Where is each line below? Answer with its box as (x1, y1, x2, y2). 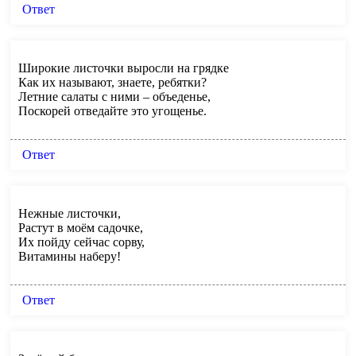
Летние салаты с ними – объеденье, (18, 89, 211, 103)
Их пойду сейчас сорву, (18, 234, 145, 249)
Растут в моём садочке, (18, 220, 143, 234)
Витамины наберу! (18, 249, 121, 263)
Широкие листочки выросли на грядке (18, 60, 229, 75)
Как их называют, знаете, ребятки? (18, 75, 207, 89)
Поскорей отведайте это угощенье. (18, 103, 207, 118)
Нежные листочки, (18, 206, 121, 220)
